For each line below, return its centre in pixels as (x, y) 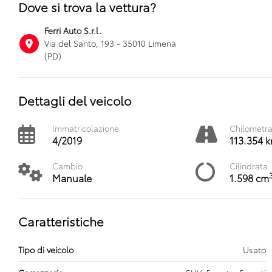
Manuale (72, 178)
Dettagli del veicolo (75, 100)
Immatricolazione (86, 128)
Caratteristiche (61, 221)
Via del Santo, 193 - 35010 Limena (110, 43)
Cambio (67, 166)
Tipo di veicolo (46, 250)
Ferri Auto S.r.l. (73, 30)
